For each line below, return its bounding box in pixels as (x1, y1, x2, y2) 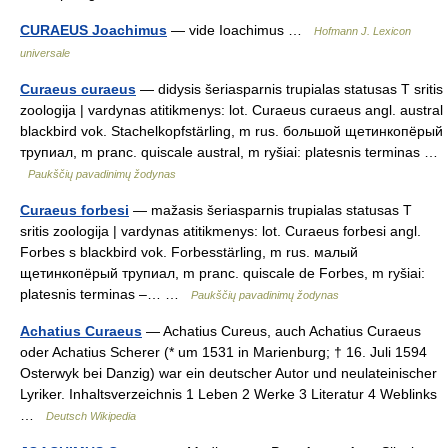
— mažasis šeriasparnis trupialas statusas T (129, 202, 412, 218)
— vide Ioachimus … (167, 22, 314, 38)
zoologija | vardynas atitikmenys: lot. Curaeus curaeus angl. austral (20, 102, 443, 118)
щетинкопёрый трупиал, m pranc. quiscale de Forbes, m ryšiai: (20, 265, 425, 281)
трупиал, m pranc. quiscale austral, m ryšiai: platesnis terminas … (20, 144, 438, 160)
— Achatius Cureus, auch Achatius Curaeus (142, 323, 421, 339)
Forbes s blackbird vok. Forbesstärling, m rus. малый (20, 244, 358, 260)
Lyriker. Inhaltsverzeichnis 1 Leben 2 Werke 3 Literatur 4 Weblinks (20, 386, 437, 402)
